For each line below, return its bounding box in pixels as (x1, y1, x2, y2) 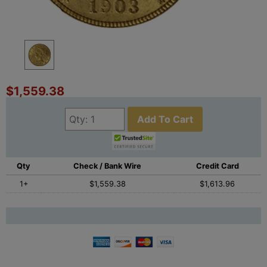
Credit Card (195, 161, 239, 170)
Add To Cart (136, 113, 193, 125)
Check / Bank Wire (73, 161, 141, 170)
